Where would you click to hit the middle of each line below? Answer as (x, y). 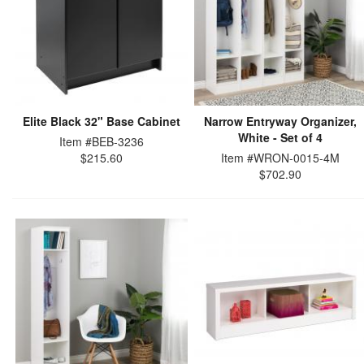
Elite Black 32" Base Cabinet (102, 121)
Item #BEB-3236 (102, 141)
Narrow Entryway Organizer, (280, 121)
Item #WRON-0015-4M (280, 158)
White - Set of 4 (280, 137)
